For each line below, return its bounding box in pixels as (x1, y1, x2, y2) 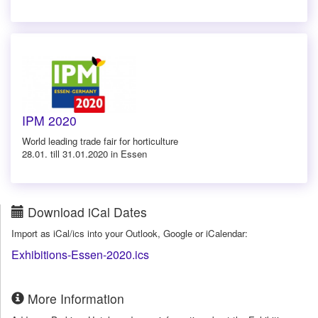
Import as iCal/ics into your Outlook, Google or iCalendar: (11, 226, 248, 240)
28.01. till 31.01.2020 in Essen (22, 146, 147, 160)
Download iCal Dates (24, 202, 147, 221)
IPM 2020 (22, 111, 77, 129)
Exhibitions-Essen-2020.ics (11, 246, 149, 263)
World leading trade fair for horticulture (22, 133, 178, 148)
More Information (24, 289, 124, 307)
